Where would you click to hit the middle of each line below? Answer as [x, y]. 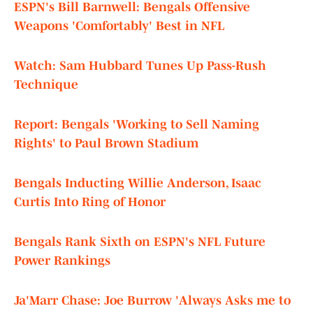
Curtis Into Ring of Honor [90, 202]
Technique [46, 85]
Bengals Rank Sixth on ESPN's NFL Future [140, 242]
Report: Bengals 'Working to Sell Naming [137, 125]
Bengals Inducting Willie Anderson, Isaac [138, 183]
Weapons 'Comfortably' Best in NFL [119, 26]
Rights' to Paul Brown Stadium [106, 144]
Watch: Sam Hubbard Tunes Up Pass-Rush [140, 66]
